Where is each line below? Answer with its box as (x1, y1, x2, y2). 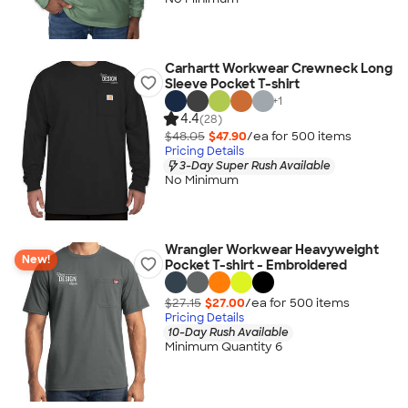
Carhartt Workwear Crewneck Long (164, 60, 393, 76)
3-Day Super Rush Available (178, 158, 331, 173)
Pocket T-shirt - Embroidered (164, 257, 347, 273)
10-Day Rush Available (167, 324, 289, 340)
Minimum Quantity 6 (164, 339, 282, 355)
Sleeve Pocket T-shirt (164, 76, 300, 92)
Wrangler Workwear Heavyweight (164, 241, 379, 258)
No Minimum (164, 172, 239, 189)
